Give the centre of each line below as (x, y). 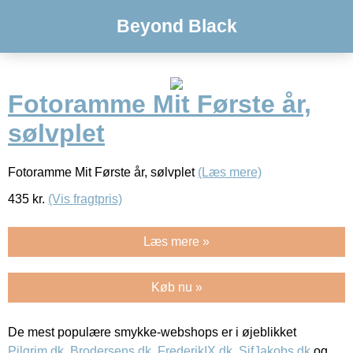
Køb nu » (176, 287)
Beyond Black (176, 26)
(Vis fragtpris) (85, 199)
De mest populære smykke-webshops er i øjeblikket (152, 332)
